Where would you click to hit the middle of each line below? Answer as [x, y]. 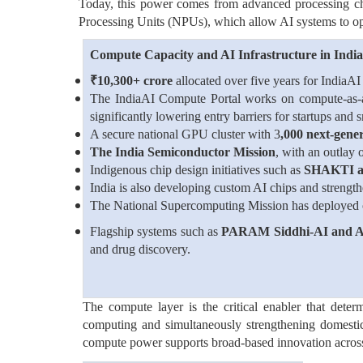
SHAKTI [329, 170]
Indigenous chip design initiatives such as [197, 170]
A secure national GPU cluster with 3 [185, 134]
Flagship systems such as [156, 231]
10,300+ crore [135, 81]
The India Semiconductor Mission [183, 152]
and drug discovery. [140, 249]
